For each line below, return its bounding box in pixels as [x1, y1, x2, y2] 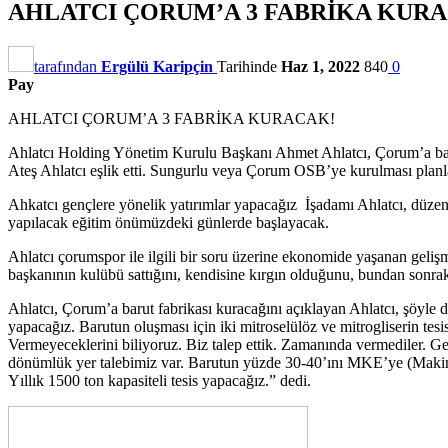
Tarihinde [217, 57, 281, 75]
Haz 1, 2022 [281, 57, 360, 75]
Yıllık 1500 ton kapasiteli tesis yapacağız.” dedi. [8, 371, 311, 389]
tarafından [34, 57, 101, 75]
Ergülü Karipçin [101, 57, 213, 75]
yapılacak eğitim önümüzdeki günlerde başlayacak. [8, 213, 329, 231]
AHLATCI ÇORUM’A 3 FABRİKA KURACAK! [8, 109, 335, 127]
